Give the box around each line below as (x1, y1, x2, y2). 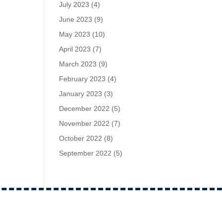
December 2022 (59, 104, 110, 112)
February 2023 (59, 74, 106, 83)
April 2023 (59, 45, 91, 53)
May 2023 (59, 30, 91, 38)
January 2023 (59, 89, 103, 98)
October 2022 (59, 134, 103, 142)
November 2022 (59, 119, 110, 127)
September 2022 (59, 149, 112, 157)
